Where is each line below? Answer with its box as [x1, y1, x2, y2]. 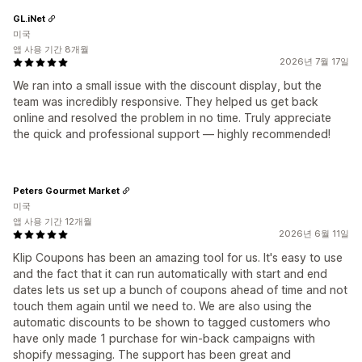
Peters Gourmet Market [13, 184, 120, 196]
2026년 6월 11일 [279, 228, 349, 240]
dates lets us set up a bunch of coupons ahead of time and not [13, 283, 347, 297]
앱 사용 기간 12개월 [13, 216, 92, 228]
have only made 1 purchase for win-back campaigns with [13, 331, 315, 346]
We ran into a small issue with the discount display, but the [13, 78, 322, 93]
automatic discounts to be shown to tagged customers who [13, 315, 330, 330]
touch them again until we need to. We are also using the [13, 299, 312, 314]
